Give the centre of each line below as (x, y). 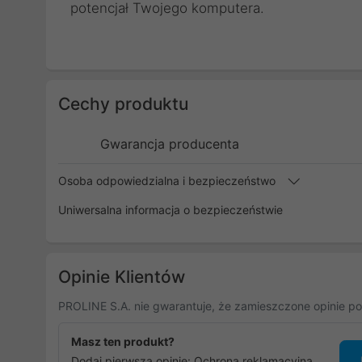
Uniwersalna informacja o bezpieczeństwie (170, 210)
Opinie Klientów (122, 277)
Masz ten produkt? (123, 341)
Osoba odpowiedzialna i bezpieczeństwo (168, 181)
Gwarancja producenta (170, 144)
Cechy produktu (123, 104)
